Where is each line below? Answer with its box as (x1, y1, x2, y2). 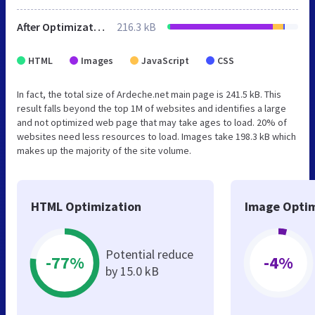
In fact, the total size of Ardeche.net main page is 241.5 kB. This (17, 87, 281, 101)
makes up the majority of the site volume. (17, 143, 191, 157)
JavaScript (141, 53, 189, 67)
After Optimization (94, 19, 105, 34)
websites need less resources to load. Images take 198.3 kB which (17, 129, 296, 143)
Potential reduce (105, 245, 193, 262)
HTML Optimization (31, 198, 141, 214)
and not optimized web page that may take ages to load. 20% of (17, 115, 287, 129)
